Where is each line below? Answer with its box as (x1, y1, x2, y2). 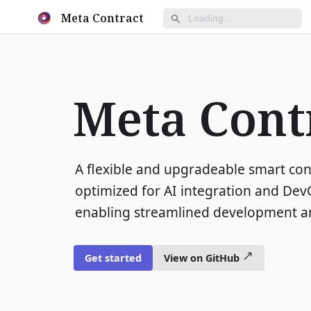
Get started (85, 251, 142, 264)
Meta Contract (61, 10, 144, 26)
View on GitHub (164, 251, 240, 264)
